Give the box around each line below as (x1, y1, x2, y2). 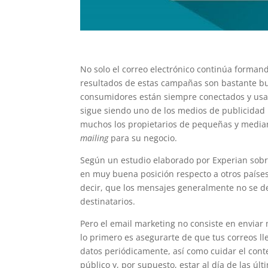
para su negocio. (108, 132, 178, 144)
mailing (80, 132, 109, 144)
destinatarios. (80, 196, 136, 208)
